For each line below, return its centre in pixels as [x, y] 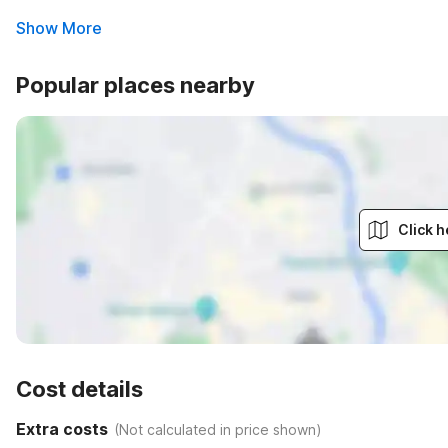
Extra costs [62, 429]
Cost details [79, 389]
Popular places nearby [135, 85]
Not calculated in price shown [217, 429]
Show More [59, 28]
